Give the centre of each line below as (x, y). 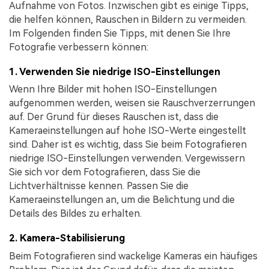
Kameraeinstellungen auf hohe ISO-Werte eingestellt (128, 131)
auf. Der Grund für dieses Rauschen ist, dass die (114, 117)
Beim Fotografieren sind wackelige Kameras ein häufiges (133, 256)
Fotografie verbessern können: (79, 47)
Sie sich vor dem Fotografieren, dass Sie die (105, 172)
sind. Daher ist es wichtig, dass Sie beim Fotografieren (128, 145)
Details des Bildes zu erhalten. (75, 214)
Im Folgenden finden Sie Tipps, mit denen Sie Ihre (120, 33)
